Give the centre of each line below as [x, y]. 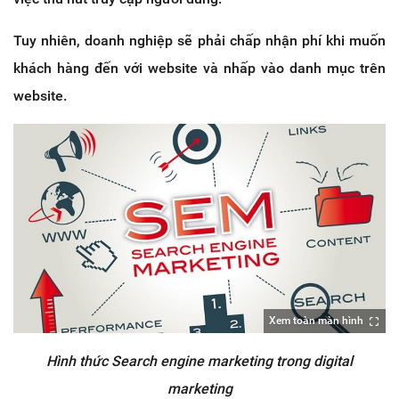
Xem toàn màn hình [316, 320]
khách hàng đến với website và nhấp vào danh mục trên [199, 68]
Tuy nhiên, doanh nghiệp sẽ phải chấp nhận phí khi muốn [199, 40]
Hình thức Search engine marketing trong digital [199, 361]
